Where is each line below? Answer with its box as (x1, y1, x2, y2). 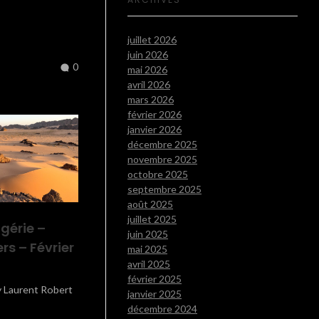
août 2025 (127, 198, 173, 211)
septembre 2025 (127, 183, 202, 196)
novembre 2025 (127, 153, 197, 166)
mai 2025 (127, 243, 167, 256)
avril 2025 (127, 258, 170, 271)
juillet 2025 (127, 213, 177, 226)
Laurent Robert (3, 283, 73, 296)
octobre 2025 (127, 168, 188, 181)
